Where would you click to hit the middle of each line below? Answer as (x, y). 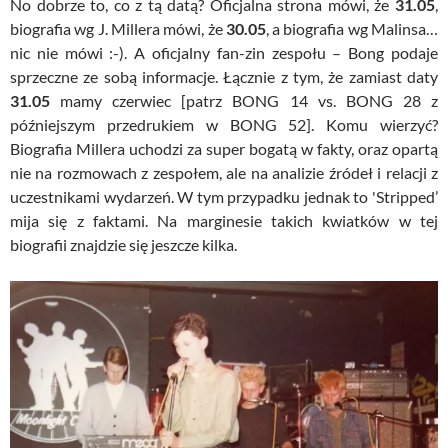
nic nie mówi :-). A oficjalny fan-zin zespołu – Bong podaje (224, 52)
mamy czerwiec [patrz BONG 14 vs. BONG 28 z (244, 100)
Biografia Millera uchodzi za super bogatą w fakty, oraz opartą (224, 148)
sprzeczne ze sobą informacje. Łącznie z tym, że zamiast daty (224, 76)
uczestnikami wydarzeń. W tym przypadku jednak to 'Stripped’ (224, 196)
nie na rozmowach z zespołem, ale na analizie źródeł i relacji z (224, 172)
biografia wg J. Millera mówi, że (118, 28)
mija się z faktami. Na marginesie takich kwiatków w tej (224, 220)
